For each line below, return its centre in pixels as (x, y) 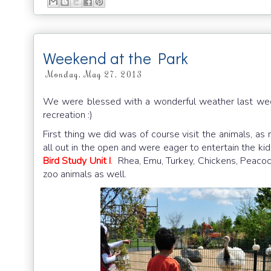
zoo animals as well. (85, 174)
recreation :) (69, 115)
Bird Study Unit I (77, 161)
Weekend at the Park (116, 58)
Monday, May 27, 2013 (94, 75)
